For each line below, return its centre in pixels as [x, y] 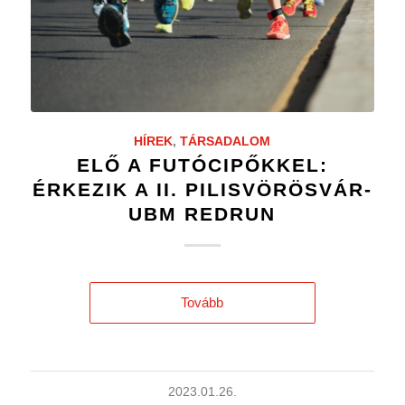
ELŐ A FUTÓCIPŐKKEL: [202, 165]
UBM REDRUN [202, 213]
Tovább [202, 302]
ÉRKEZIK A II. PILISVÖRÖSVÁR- [202, 189]
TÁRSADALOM [226, 141]
